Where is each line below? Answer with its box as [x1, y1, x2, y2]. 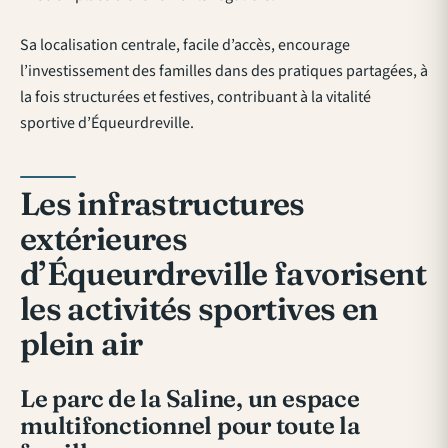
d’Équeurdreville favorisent [20, 254, 427, 294]
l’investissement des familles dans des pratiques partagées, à [20, 60, 428, 83]
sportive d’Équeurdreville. [20, 112, 194, 135]
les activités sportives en [20, 289, 379, 329]
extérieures [20, 219, 187, 259]
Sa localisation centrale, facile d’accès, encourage [20, 34, 350, 57]
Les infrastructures [20, 184, 305, 224]
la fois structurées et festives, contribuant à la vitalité [20, 86, 371, 109]
